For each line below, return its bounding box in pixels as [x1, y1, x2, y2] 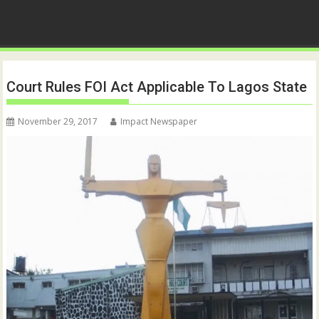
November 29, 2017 [18, 115, 98, 128]
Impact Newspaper [120, 115, 198, 128]
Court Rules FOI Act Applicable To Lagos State [6, 78, 308, 96]
